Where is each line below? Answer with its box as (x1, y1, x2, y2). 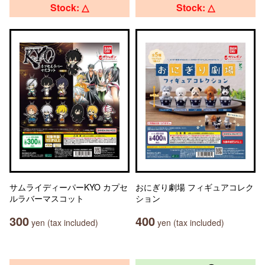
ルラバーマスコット (9, 192, 84, 204)
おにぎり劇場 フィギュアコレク (135, 181, 254, 193)
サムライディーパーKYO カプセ (9, 181, 128, 193)
